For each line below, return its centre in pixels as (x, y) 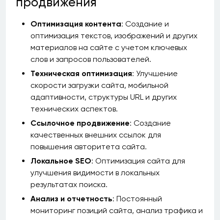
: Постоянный (137, 199)
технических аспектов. (74, 109)
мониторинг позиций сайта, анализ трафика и (117, 210)
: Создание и (145, 24)
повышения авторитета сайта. (89, 147)
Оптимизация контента (76, 24)
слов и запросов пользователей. (91, 59)
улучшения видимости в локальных (95, 173)
